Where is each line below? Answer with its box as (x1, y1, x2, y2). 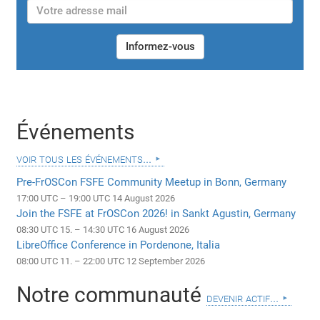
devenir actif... (206, 290, 279, 306)
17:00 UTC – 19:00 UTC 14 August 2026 (16, 193, 176, 204)
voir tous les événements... (16, 151, 152, 166)
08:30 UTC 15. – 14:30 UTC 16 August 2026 (16, 224, 190, 236)
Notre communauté (16, 282, 207, 308)
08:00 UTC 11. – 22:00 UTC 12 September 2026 (16, 256, 206, 267)
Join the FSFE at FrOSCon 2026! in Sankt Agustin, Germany (16, 207, 296, 221)
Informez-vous (125, 40, 195, 54)
